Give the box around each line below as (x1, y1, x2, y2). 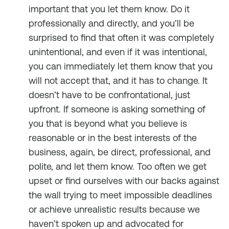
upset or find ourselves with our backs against (29, 175, 219, 186)
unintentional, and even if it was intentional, (29, 47, 207, 57)
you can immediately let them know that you (29, 61, 213, 72)
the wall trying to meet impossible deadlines (29, 190, 212, 200)
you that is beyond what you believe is (29, 118, 187, 129)
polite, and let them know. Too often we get (29, 161, 207, 172)
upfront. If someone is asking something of (29, 104, 205, 114)
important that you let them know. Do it (29, 4, 190, 14)
